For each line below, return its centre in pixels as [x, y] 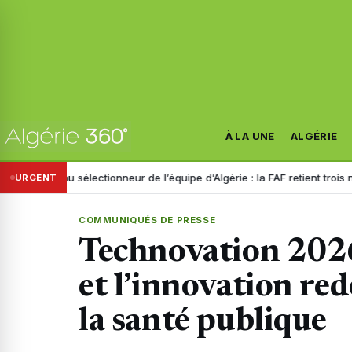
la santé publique [203, 323]
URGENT [36, 177]
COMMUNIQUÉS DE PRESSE [147, 220]
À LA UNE [250, 136]
